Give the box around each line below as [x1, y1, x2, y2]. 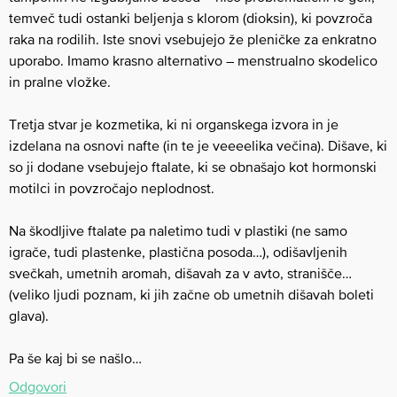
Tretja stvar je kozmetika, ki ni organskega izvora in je [9, 115, 339, 132]
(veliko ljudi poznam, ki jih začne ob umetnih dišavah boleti [9, 285, 374, 302]
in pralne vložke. [9, 73, 111, 90]
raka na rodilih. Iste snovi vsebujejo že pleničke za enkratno [9, 30, 377, 47]
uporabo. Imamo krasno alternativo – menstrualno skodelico [9, 51, 378, 68]
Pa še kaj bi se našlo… [9, 349, 142, 366]
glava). [9, 307, 49, 323]
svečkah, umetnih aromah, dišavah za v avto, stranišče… [9, 264, 352, 281]
